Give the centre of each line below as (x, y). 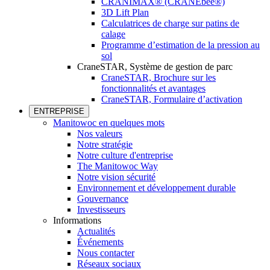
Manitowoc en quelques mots (109, 123)
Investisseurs (101, 209)
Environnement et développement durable (156, 188)
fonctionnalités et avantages (153, 88)
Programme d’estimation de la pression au (181, 45)
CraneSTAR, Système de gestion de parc (155, 67)
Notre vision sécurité (116, 177)
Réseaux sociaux (109, 264)
